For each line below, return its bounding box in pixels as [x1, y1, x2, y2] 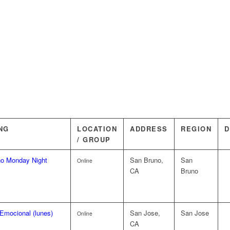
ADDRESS [130, 124, 168, 133]
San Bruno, [130, 155, 163, 165]
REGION [181, 124, 212, 133]
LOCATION [77, 124, 117, 133]
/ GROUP [77, 135, 111, 144]
